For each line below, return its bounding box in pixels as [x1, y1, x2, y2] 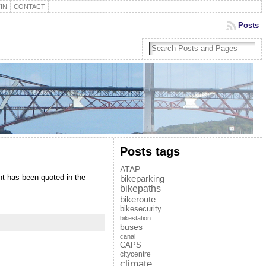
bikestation [119, 214, 151, 221]
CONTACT [13, 3, 45, 10]
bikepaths [119, 183, 161, 194]
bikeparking [119, 174, 164, 183]
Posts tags [119, 144, 180, 158]
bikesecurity [119, 204, 161, 213]
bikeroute [119, 194, 156, 204]
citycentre [119, 250, 151, 258]
